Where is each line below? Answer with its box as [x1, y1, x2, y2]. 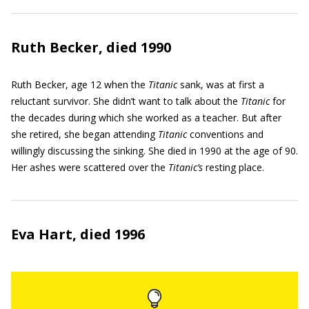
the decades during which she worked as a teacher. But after [11, 111, 281, 124]
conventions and [187, 128, 263, 141]
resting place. [203, 161, 264, 174]
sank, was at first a [177, 78, 264, 91]
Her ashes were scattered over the [11, 161, 168, 174]
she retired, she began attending [11, 128, 158, 141]
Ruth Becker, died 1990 [11, 38, 171, 57]
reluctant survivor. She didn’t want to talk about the [11, 94, 241, 108]
